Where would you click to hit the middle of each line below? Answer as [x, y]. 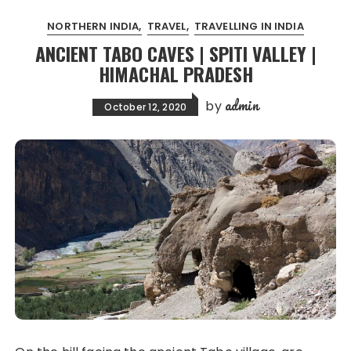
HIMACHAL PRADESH [175, 74]
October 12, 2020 [146, 107]
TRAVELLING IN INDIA [249, 26]
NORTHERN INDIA [93, 26]
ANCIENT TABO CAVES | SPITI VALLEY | [175, 53]
